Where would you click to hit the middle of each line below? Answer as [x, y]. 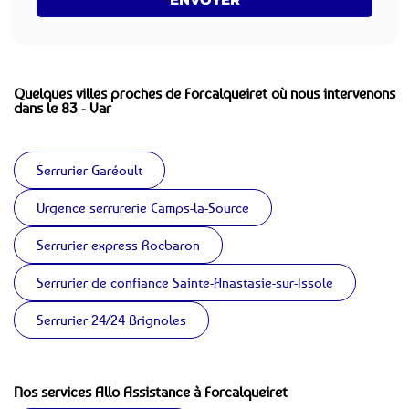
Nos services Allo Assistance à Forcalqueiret [151, 392]
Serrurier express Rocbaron [118, 245]
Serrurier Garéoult [89, 170]
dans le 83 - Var [63, 108]
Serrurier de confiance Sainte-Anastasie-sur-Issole [185, 283]
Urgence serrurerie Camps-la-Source [143, 208]
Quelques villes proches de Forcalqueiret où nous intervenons [204, 94]
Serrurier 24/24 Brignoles [111, 320]
